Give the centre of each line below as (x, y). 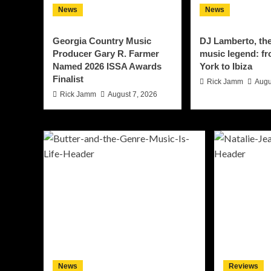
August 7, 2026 (132, 95)
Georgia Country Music (102, 41)
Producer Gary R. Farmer (106, 54)
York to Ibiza (226, 67)
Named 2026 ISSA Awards (107, 67)
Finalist (68, 79)
